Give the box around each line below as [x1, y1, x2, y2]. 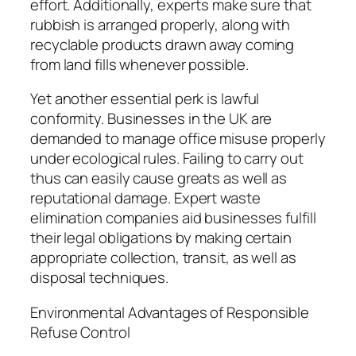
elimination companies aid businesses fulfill [30, 207, 316, 229]
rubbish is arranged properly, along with [30, 14, 290, 35]
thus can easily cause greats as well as [30, 168, 288, 189]
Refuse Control [30, 321, 130, 342]
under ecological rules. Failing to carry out [30, 148, 304, 169]
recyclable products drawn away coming [30, 33, 295, 55]
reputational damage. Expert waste [30, 188, 261, 209]
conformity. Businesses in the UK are [30, 108, 273, 130]
